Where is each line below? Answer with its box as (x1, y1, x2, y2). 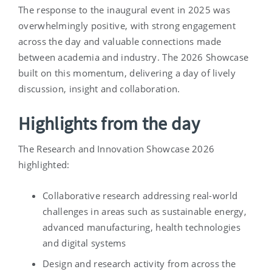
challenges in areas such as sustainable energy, (42, 205, 247, 218)
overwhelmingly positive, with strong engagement (18, 19, 236, 32)
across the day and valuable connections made (18, 35, 222, 48)
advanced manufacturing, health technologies (42, 221, 240, 234)
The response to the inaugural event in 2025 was (18, 4, 231, 16)
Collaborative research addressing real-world (42, 189, 238, 202)
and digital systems (42, 237, 126, 250)
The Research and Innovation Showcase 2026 (18, 143, 215, 155)
